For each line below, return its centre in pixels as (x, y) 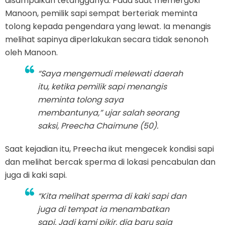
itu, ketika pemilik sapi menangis (102, 87)
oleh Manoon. (31, 53)
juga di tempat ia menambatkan (103, 209)
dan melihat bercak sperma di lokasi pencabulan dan (110, 162)
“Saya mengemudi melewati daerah (110, 74)
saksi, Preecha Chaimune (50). (98, 126)
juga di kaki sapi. (36, 175)
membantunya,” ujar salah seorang (108, 113)
